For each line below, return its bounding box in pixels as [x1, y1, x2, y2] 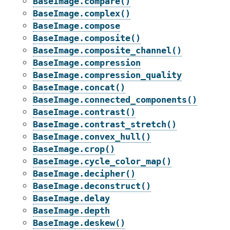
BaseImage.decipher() [33, 168, 136, 179]
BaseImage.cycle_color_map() [33, 156, 171, 166]
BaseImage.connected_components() [33, 94, 197, 105]
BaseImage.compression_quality [33, 70, 182, 80]
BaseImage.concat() [33, 82, 125, 92]
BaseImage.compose [33, 21, 120, 31]
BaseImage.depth [33, 205, 110, 216]
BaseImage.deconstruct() [33, 181, 151, 191]
